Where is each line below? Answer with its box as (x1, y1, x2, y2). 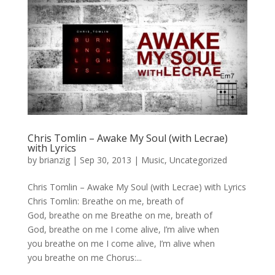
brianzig (39, 154, 70, 166)
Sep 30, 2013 (79, 154, 131, 166)
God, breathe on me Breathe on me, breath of (27, 209, 212, 222)
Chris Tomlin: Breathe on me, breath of (27, 195, 184, 207)
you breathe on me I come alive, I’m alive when (27, 238, 215, 250)
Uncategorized (169, 154, 227, 166)
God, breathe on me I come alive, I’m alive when (27, 223, 219, 236)
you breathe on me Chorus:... (27, 252, 142, 264)
